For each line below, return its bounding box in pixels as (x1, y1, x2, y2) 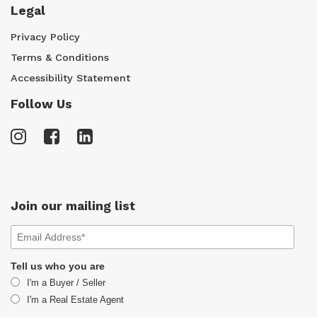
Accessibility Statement (11, 72, 130, 83)
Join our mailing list (11, 199, 135, 213)
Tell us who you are (11, 260, 105, 272)
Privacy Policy (11, 31, 80, 42)
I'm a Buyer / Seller (27, 277, 105, 289)
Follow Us (11, 97, 72, 111)
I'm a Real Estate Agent (27, 294, 124, 306)
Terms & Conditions (11, 52, 109, 63)
